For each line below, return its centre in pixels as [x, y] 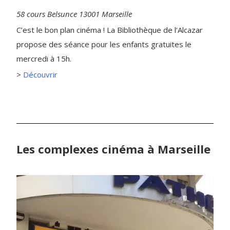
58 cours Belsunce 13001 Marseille [74, 14]
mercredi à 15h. [45, 59]
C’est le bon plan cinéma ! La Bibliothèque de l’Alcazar [110, 30]
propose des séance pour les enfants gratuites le [104, 44]
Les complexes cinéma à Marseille [113, 149]
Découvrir [40, 75]
